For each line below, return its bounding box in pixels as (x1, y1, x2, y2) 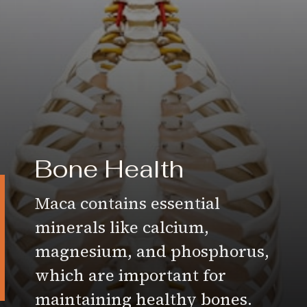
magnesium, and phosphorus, (35, 240, 270, 263)
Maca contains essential (35, 192, 221, 215)
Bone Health (34, 153, 191, 184)
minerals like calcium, (35, 216, 210, 239)
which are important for (35, 264, 227, 287)
